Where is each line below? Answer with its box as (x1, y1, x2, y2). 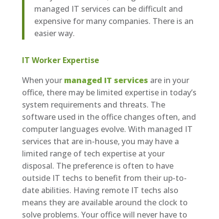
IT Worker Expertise (22, 54, 99, 66)
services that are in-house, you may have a (22, 135, 179, 147)
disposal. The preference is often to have (22, 160, 174, 171)
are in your (148, 74, 189, 86)
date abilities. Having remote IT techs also (22, 184, 178, 196)
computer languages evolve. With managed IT (22, 123, 193, 134)
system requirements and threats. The (22, 99, 165, 110)
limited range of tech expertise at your (22, 148, 165, 159)
